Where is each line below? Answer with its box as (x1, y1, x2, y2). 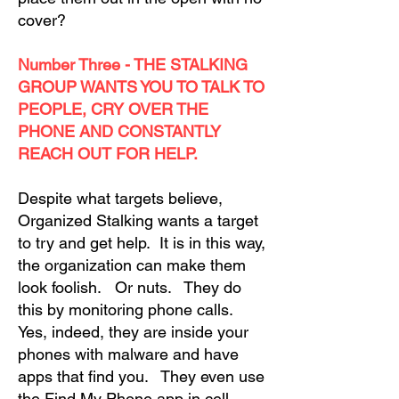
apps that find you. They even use (18, 367, 265, 386)
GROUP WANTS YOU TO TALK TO (18, 77, 265, 96)
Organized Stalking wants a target (18, 211, 258, 230)
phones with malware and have (18, 345, 239, 363)
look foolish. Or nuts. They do (18, 278, 241, 297)
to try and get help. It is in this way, (18, 233, 265, 252)
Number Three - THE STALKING (18, 55, 248, 74)
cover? (18, 11, 66, 29)
